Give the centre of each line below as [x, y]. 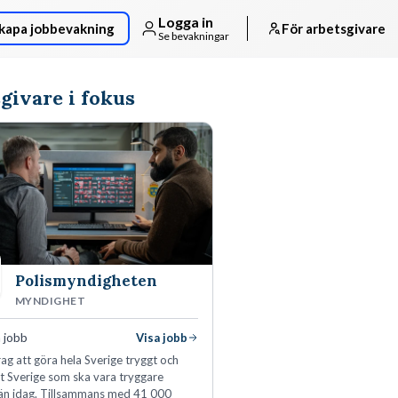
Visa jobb [162, 337]
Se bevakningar [194, 36]
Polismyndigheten [86, 280]
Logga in [186, 22]
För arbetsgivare [334, 28]
